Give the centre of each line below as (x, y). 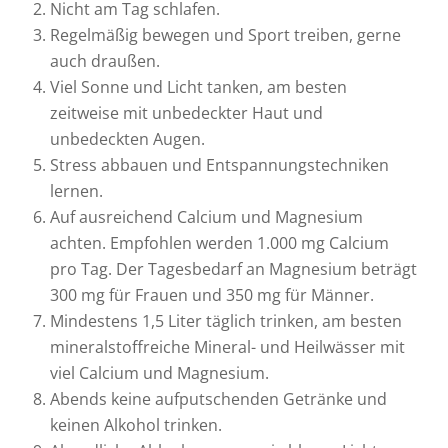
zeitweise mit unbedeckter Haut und (186, 113)
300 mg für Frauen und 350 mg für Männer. (212, 295)
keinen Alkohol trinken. (136, 425)
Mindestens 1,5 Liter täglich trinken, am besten (226, 321)
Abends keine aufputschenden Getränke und (218, 399)
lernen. (76, 191)
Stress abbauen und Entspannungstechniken (219, 165)
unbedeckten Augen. (127, 139)
